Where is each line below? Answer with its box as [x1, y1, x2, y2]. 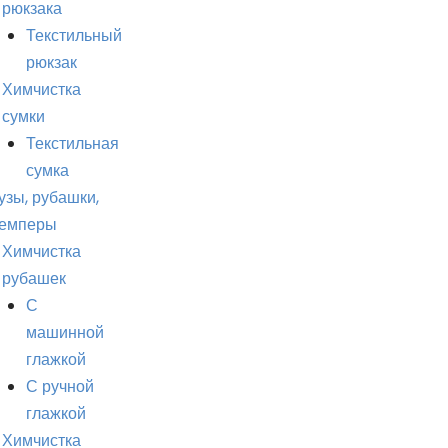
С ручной [26, 375, 94, 398]
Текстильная [26, 132, 119, 155]
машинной [26, 321, 104, 344]
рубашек [2, 267, 66, 290]
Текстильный [26, 24, 122, 47]
